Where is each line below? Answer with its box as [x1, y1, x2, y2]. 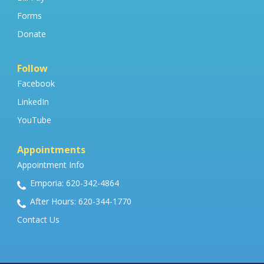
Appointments [17, 143, 85, 157]
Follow [17, 62, 48, 75]
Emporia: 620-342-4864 [30, 177, 119, 189]
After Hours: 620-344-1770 [30, 196, 131, 207]
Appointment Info [17, 159, 84, 171]
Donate [17, 28, 46, 40]
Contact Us [17, 214, 60, 226]
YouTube [17, 114, 51, 126]
